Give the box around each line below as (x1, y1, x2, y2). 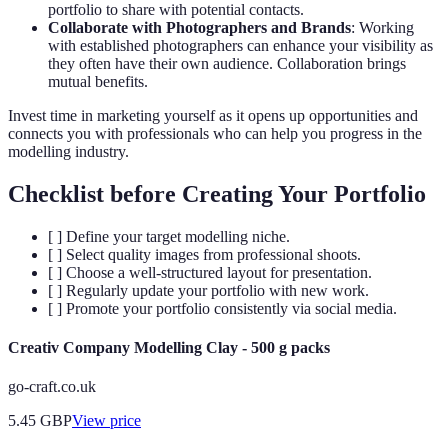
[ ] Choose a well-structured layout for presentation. (48, 263, 372, 281)
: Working (351, 19, 414, 37)
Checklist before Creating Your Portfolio (8, 180, 426, 207)
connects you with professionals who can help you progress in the (8, 125, 422, 143)
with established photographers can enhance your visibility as (48, 37, 433, 55)
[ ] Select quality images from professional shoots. (48, 245, 361, 263)
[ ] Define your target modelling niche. (48, 227, 290, 245)
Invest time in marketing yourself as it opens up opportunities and (8, 107, 418, 125)
